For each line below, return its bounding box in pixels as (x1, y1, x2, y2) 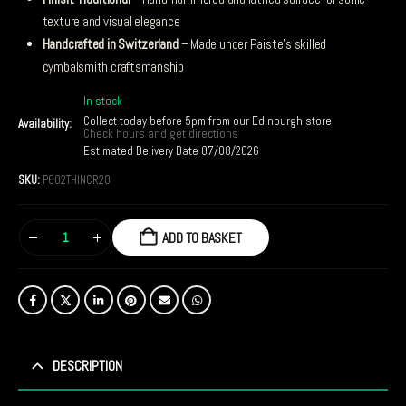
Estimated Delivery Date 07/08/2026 (83, 143, 259, 159)
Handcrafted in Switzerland (42, 35, 179, 53)
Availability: (18, 116, 74, 132)
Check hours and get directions (83, 126, 241, 142)
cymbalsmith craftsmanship (42, 58, 185, 76)
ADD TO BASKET (162, 228, 242, 246)
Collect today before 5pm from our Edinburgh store (83, 113, 332, 130)
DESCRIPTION (53, 356, 122, 374)
